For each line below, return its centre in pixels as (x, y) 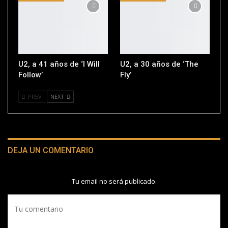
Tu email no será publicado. (114, 181)
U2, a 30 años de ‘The (159, 64)
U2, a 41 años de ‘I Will (59, 64)
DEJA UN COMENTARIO (51, 151)
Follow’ (31, 75)
